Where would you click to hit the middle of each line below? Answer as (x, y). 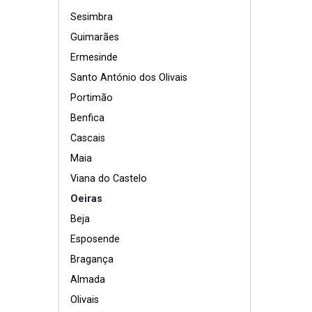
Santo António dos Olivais (129, 77)
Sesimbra (92, 17)
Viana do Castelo (109, 178)
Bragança (92, 259)
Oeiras (86, 198)
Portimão (92, 97)
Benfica (87, 118)
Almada (88, 279)
